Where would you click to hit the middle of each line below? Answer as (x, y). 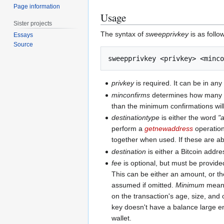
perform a (128, 129)
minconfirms (131, 95)
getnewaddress (169, 129)
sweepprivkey (167, 34)
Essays (23, 35)
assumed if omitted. (144, 185)
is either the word (189, 118)
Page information (37, 6)
